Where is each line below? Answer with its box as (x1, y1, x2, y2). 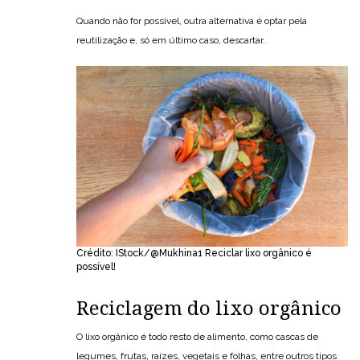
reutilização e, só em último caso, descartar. (76, 34, 265, 46)
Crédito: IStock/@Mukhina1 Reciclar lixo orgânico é (76, 247, 312, 259)
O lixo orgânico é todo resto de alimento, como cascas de (76, 330, 318, 342)
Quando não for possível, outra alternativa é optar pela (76, 14, 307, 27)
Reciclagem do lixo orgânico (76, 297, 342, 320)
